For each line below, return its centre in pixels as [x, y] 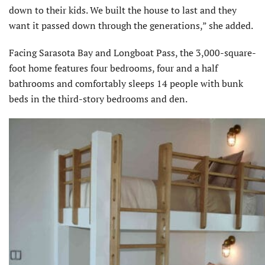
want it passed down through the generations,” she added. [131, 26]
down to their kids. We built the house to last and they [123, 10]
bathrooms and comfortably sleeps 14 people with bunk [126, 84]
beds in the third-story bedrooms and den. [98, 99]
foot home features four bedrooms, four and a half [113, 68]
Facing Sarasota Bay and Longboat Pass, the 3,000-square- [132, 53]
